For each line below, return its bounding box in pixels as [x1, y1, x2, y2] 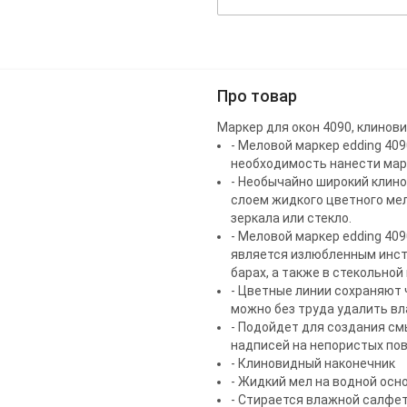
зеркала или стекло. [231, 211, 352, 226]
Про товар [217, 86, 297, 106]
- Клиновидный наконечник [231, 356, 395, 372]
